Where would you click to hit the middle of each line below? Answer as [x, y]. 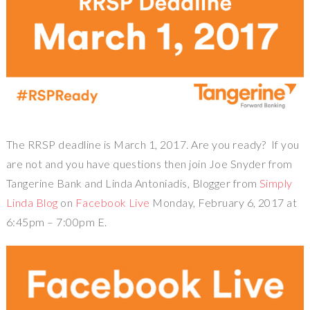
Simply [276, 183]
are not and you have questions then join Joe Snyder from [149, 164]
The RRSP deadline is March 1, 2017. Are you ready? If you [153, 145]
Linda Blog [32, 203]
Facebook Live [112, 203]
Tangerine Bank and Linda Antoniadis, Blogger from [133, 183]
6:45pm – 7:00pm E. [56, 222]
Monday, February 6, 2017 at [224, 203]
